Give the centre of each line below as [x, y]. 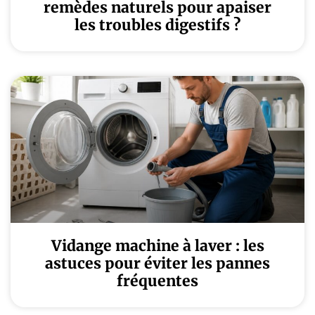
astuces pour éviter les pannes [157, 263]
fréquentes [157, 281]
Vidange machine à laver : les [157, 246]
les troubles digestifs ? [157, 25]
